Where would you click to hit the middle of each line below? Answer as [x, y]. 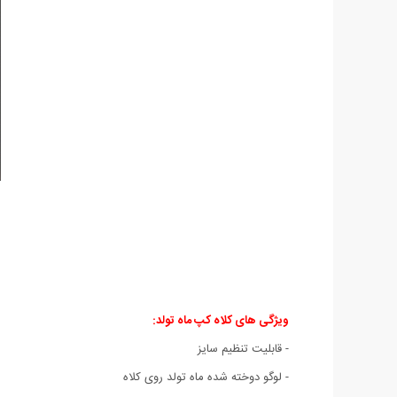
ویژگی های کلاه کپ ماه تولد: [221, 320]
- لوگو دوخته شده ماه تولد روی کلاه [206, 377]
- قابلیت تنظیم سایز [243, 349]
